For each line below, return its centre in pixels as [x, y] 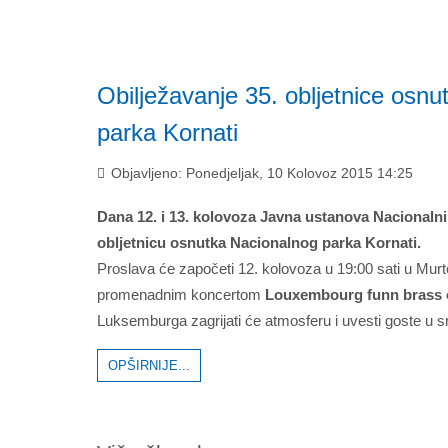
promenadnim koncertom [181, 294]
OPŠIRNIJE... [149, 365]
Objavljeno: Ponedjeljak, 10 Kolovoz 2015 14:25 [260, 173]
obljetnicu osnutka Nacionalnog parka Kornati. [259, 242]
